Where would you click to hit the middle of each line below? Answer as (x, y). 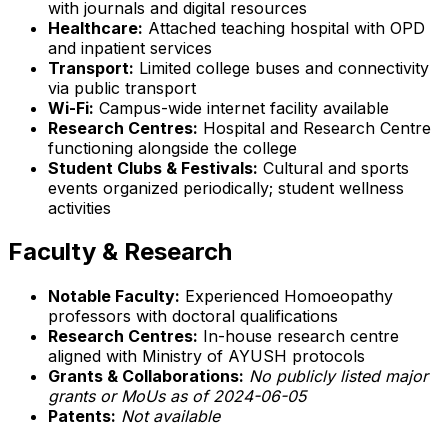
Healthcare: (95, 27)
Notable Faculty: (114, 296)
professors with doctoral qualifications (193, 316)
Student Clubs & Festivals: (153, 167)
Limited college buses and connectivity (281, 67)
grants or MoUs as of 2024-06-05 (177, 396)
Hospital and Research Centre (314, 127)
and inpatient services (130, 47)
